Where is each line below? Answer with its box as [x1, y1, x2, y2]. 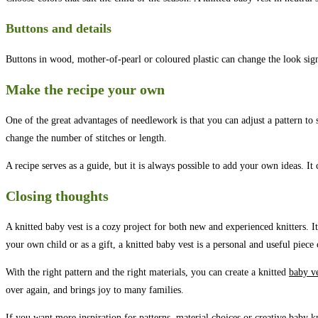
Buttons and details [6, 21, 111, 35]
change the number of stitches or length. [6, 132, 167, 143]
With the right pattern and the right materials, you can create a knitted [6, 266, 289, 278]
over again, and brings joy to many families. [6, 284, 184, 295]
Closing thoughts [6, 188, 109, 204]
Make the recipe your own [6, 82, 165, 98]
